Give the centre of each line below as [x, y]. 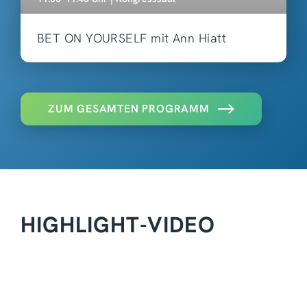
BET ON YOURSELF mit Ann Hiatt [132, 38]
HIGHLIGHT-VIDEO [118, 224]
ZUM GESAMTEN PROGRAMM [128, 108]
